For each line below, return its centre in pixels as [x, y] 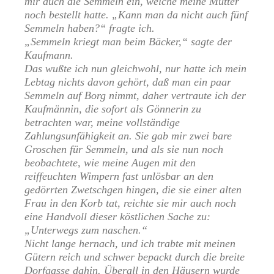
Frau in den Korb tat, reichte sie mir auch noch [130, 203]
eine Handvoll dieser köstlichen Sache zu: [117, 217]
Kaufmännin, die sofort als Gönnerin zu [113, 109]
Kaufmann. [49, 55]
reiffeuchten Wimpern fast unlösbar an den [119, 176]
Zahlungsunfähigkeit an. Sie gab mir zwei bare [128, 136]
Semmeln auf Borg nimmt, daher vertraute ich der [135, 96]
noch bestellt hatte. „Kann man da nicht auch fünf [136, 15]
